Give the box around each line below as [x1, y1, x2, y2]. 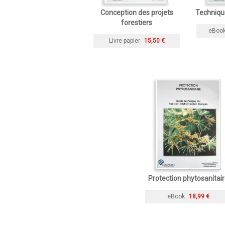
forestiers [121, 19, 152, 27]
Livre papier [108, 37, 140, 45]
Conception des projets [100, 9, 173, 17]
